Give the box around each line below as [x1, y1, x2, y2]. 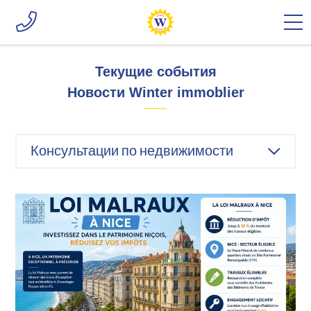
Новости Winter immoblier [67, 85, 244, 100]
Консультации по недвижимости [31, 142, 234, 160]
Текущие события [94, 64, 217, 79]
